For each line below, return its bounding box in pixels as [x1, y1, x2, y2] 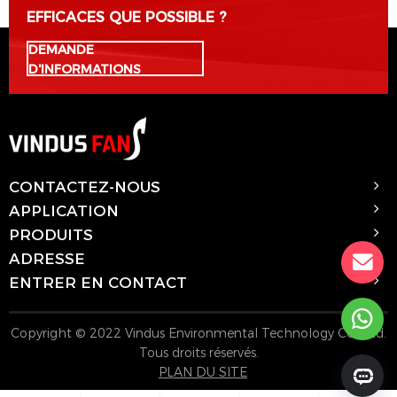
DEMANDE [28, 39, 94, 58]
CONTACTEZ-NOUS [9, 174, 160, 197]
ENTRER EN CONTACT [9, 269, 187, 292]
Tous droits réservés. [138, 342, 259, 361]
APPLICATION [9, 198, 119, 221]
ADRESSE [9, 245, 85, 269]
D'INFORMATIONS [28, 58, 141, 77]
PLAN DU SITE [159, 362, 247, 380]
